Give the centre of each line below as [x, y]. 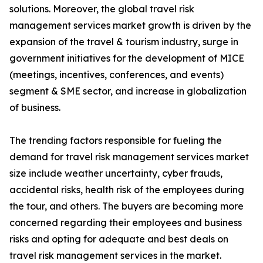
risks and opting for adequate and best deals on [119, 239]
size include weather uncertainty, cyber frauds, [116, 173]
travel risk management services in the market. [115, 256]
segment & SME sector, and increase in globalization [128, 91]
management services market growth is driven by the [130, 26]
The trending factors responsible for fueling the [116, 141]
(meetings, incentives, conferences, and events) [117, 75]
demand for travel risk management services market [129, 157]
